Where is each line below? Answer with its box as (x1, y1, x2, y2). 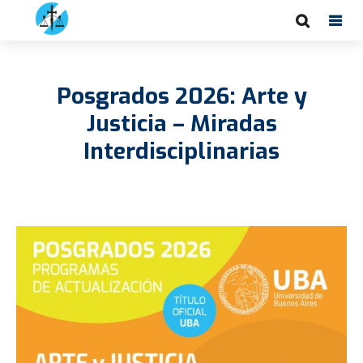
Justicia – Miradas (86, 109, 277, 139)
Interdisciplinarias (83, 136, 280, 166)
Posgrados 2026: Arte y (56, 81, 307, 111)
